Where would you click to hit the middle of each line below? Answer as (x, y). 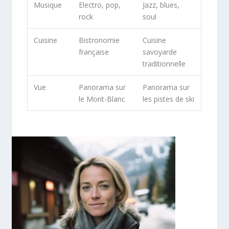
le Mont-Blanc (102, 99)
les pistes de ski (169, 99)
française (94, 52)
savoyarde (160, 52)
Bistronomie (99, 40)
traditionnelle (164, 64)
